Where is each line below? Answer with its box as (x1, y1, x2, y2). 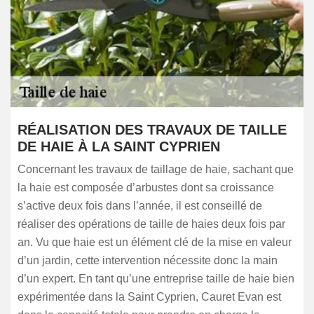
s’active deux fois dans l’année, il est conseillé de (18, 200, 262, 212)
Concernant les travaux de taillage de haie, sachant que (18, 163, 294, 175)
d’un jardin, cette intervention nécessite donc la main (18, 254, 278, 266)
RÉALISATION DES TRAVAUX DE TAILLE (18, 122, 287, 137)
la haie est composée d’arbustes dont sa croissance (18, 182, 274, 193)
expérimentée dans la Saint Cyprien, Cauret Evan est (18, 291, 281, 303)
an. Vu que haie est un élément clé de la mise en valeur (18, 236, 292, 248)
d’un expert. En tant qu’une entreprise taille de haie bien (18, 273, 294, 285)
